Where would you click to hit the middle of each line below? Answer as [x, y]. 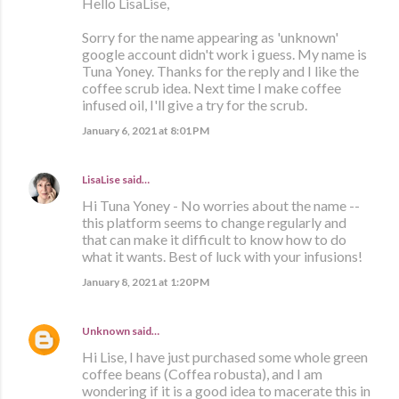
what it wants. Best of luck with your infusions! [222, 256]
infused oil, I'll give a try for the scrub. [195, 105]
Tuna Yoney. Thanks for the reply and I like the [220, 71]
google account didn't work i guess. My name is [224, 54]
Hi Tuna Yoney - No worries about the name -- [221, 206]
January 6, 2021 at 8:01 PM [146, 131]
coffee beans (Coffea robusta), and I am [202, 374]
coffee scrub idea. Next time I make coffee [212, 88]
